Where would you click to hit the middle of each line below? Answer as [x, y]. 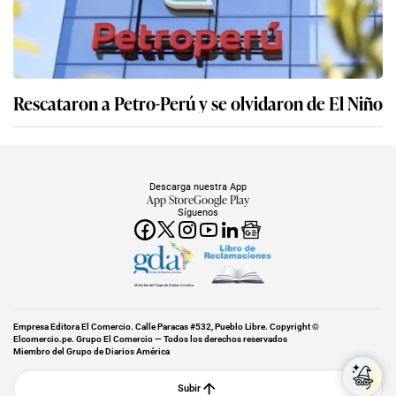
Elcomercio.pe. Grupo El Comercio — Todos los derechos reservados [150, 339]
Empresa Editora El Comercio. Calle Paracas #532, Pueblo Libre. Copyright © [166, 326]
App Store [170, 199]
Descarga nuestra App [198, 186]
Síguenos [198, 212]
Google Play [221, 199]
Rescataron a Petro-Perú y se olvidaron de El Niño [198, 102]
